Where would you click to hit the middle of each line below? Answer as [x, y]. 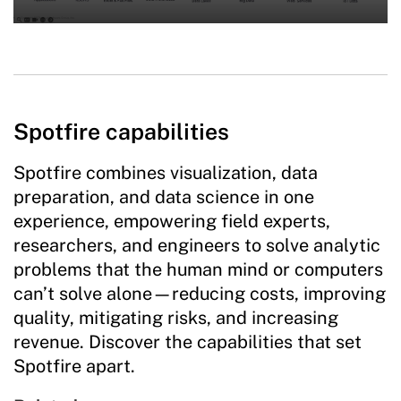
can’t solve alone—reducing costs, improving [200, 294]
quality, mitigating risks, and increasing [176, 318]
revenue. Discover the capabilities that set [188, 342]
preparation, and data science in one [164, 197]
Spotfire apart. [74, 367]
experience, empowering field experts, [172, 222]
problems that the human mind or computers [198, 270]
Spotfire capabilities [121, 132]
